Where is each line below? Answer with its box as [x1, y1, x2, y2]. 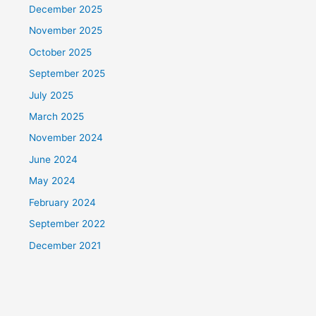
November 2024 [29, 132, 104, 144]
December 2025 [29, 4, 103, 16]
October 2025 [29, 46, 92, 58]
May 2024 [29, 175, 76, 187]
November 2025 [29, 25, 103, 37]
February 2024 [29, 196, 97, 208]
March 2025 [29, 111, 85, 123]
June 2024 [29, 153, 78, 165]
